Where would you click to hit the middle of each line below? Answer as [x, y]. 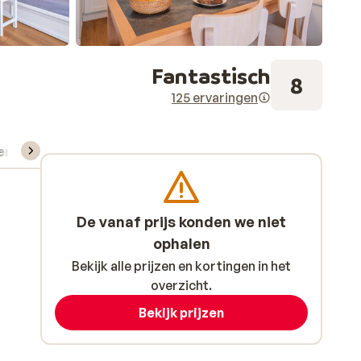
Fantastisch [211, 75]
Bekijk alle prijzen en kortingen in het [181, 266]
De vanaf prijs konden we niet [181, 222]
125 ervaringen [215, 98]
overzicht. [181, 285]
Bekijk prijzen [181, 313]
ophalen [181, 243]
